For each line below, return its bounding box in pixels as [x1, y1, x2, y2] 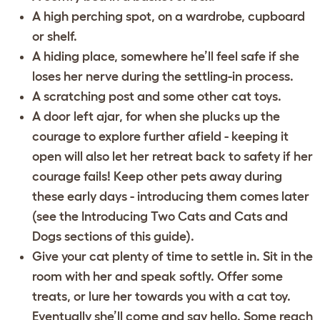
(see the [32, 209, 81, 224]
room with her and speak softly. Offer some [32, 269, 283, 284]
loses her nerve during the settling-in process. [32, 69, 294, 84]
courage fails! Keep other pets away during [32, 169, 282, 184]
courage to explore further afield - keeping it [32, 129, 289, 144]
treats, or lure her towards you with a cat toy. [32, 289, 291, 304]
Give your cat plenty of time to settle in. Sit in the [32, 249, 313, 264]
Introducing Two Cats [81, 209, 206, 224]
